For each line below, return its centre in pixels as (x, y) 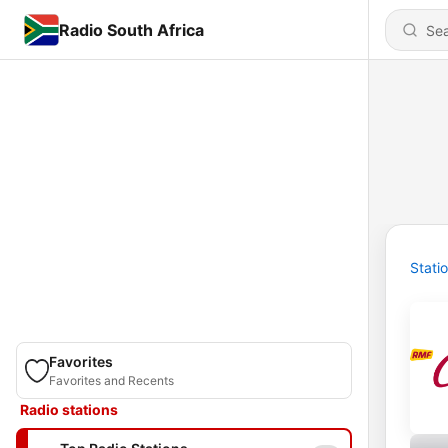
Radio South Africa (131, 29)
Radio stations (69, 409)
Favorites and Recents (111, 380)
